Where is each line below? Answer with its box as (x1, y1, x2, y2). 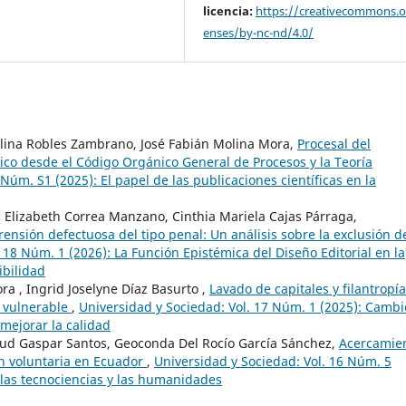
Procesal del (297, 135, 371, 153)
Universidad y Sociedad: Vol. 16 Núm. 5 (154, 353, 391, 371)
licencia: (203, 3, 254, 20)
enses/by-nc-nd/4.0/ (203, 24, 314, 42)
